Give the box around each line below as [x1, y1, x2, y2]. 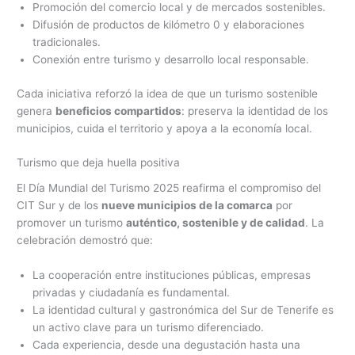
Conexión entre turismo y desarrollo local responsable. [32, 53, 310, 67]
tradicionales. [32, 36, 101, 49]
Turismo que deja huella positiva [17, 156, 181, 170]
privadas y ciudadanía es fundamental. [32, 285, 231, 299]
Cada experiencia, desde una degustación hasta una [32, 338, 301, 351]
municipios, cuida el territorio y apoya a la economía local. [17, 121, 313, 135]
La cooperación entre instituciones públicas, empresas [32, 268, 311, 281]
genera [17, 104, 56, 117]
